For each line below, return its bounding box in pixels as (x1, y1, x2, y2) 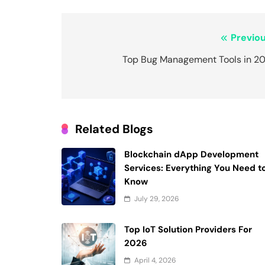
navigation (73, 53, 147, 72)
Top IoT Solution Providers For (124, 224, 253, 236)
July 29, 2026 (134, 194, 180, 204)
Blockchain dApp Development (124, 148, 259, 161)
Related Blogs (75, 121, 153, 137)
